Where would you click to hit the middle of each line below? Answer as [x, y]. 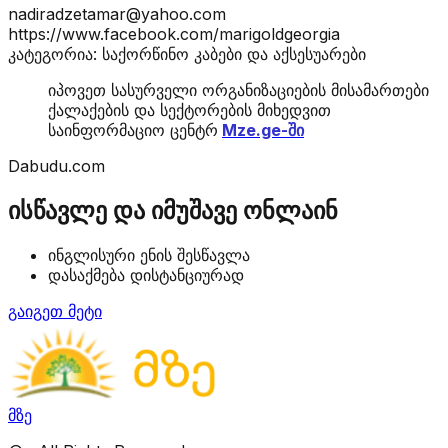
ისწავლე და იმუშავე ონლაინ [173, 210]
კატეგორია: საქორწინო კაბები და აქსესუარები [187, 53]
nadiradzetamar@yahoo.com [117, 13]
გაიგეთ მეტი [55, 310]
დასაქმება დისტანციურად [146, 274]
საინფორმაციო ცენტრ [133, 129]
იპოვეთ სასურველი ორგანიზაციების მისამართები [238, 89]
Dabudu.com [56, 165]
